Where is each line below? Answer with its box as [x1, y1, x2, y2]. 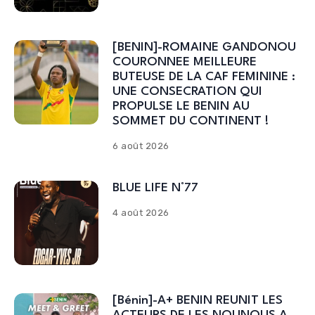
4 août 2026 [112, 207, 169, 219]
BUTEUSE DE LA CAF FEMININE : [112, 71, 295, 84]
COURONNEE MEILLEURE [112, 56, 257, 69]
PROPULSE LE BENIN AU [112, 101, 250, 113]
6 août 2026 [112, 141, 169, 152]
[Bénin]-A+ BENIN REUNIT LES [112, 295, 283, 307]
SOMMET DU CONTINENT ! [112, 115, 269, 128]
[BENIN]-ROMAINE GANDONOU [112, 41, 296, 54]
